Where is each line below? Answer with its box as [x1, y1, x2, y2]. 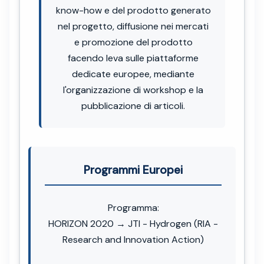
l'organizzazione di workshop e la [63, 83, 203, 96]
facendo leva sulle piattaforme [68, 51, 199, 64]
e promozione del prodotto [74, 35, 193, 48]
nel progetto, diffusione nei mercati [58, 19, 209, 32]
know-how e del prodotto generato [55, 4, 211, 16]
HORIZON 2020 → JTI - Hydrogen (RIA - [48, 217, 218, 230]
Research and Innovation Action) [62, 233, 204, 246]
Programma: [107, 201, 159, 214]
